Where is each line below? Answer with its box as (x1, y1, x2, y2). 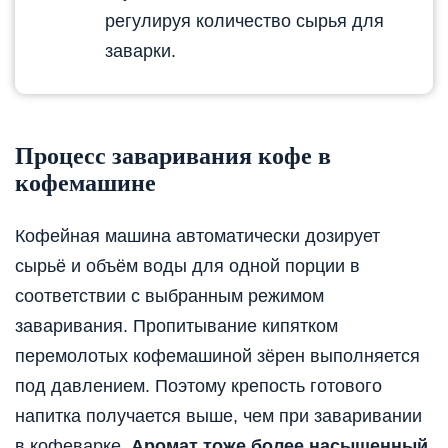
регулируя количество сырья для (105, 10, 384, 31)
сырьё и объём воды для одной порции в (15, 255, 360, 276)
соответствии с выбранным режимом (15, 285, 324, 306)
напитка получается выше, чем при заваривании (15, 405, 422, 426)
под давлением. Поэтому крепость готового (15, 375, 382, 396)
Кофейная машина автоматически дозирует (15, 225, 380, 246)
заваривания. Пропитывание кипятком (15, 315, 338, 336)
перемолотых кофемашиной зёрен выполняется (15, 345, 420, 366)
